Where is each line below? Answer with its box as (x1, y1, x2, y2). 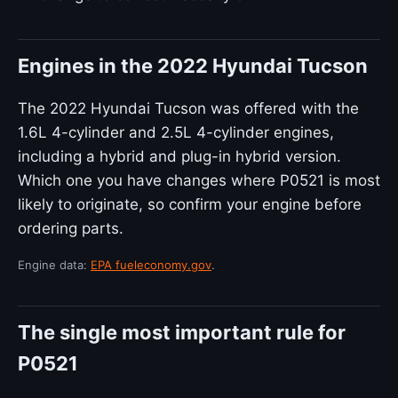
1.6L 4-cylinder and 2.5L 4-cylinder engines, (18, 123, 334, 141)
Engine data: (18, 258, 91, 272)
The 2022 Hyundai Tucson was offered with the (18, 99, 359, 117)
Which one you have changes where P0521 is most (18, 171, 380, 189)
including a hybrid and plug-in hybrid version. (18, 147, 341, 165)
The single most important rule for (18, 321, 346, 344)
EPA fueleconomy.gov (91, 258, 211, 272)
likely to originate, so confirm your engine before (18, 195, 362, 213)
